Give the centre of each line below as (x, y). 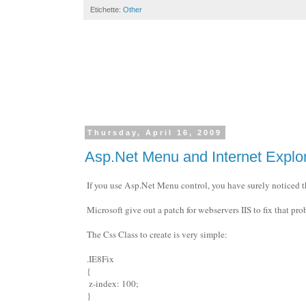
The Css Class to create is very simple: (157, 234)
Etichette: (107, 10)
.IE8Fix (100, 259)
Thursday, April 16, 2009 (155, 133)
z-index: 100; (114, 283)
